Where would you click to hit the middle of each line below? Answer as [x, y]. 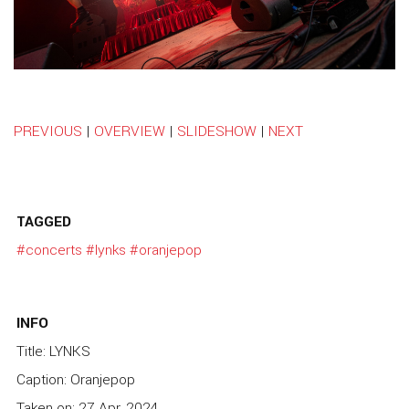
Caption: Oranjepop [76, 379]
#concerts [49, 251]
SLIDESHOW [217, 131]
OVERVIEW [130, 131]
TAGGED [44, 222]
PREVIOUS [48, 131]
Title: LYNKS [53, 351]
